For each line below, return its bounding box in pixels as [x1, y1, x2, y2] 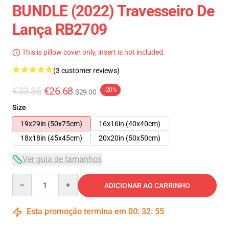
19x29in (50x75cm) [20, 120, 82, 128]
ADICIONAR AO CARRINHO [104, 181, 190, 190]
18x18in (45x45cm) [20, 134, 82, 142]
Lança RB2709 [12, 20, 107, 38]
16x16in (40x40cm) [99, 120, 161, 128]
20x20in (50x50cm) [99, 134, 161, 142]
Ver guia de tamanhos [22, 154, 102, 164]
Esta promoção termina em [25, 207, 128, 216]
